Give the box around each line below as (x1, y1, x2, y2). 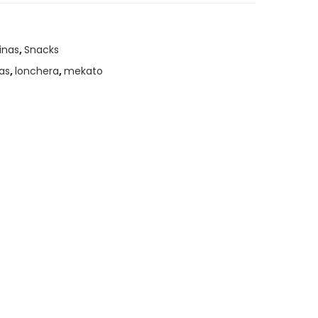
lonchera (15, 63, 59, 78)
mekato (64, 63, 103, 78)
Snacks (24, 42, 59, 57)
